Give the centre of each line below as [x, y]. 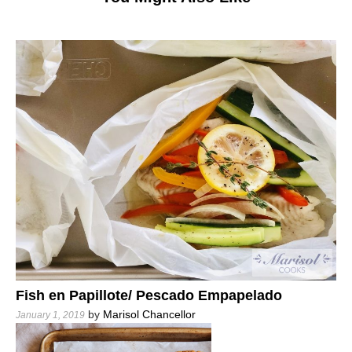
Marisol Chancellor [149, 314]
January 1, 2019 [50, 315]
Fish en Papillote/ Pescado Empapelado [149, 295]
